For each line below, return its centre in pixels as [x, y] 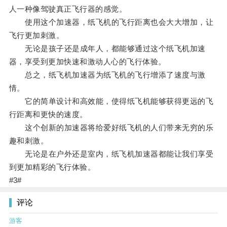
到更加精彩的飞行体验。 [52, 167]
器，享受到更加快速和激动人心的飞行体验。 [87, 62]
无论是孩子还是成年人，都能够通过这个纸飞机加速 [107, 49]
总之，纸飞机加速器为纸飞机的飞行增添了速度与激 [107, 75]
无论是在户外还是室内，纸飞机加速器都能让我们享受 [111, 154]
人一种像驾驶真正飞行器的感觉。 [68, 9]
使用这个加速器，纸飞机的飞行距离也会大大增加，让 [111, 22]
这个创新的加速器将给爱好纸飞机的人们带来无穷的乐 [111, 128]
